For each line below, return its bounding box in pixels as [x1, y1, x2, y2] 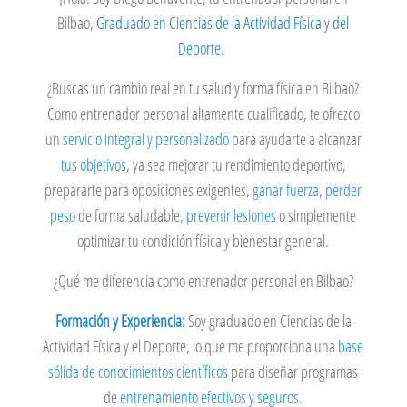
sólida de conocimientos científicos [48, 361, 229, 383]
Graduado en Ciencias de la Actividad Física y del [96, 12, 350, 35]
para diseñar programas [228, 361, 359, 383]
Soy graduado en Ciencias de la [184, 310, 352, 333]
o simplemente [276, 204, 357, 227]
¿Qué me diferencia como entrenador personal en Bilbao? [53, 270, 353, 293]
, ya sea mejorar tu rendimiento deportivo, [125, 154, 346, 176]
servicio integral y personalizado [62, 128, 229, 151]
